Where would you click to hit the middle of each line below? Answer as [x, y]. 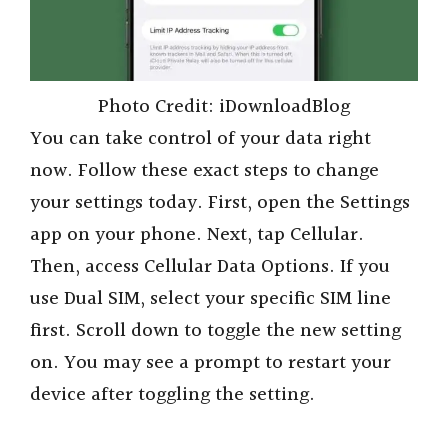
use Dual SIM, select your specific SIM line [210, 299]
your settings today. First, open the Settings [220, 203]
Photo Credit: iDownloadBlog [224, 107]
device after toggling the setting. [172, 395]
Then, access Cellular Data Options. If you [210, 267]
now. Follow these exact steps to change [204, 171]
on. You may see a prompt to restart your [210, 363]
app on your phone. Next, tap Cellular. [197, 235]
